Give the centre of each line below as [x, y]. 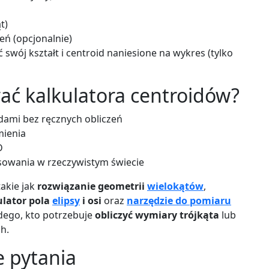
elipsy [66, 200]
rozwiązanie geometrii [92, 186]
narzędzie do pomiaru [179, 200]
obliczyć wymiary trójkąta [157, 215]
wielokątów [175, 186]
